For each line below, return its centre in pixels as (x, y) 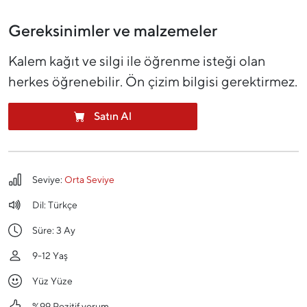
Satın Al (111, 116)
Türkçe (63, 205)
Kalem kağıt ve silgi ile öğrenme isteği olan (137, 61)
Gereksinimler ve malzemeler (113, 30)
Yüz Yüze (52, 281)
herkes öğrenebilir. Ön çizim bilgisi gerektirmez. (153, 82)
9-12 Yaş (50, 256)
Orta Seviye (89, 180)
